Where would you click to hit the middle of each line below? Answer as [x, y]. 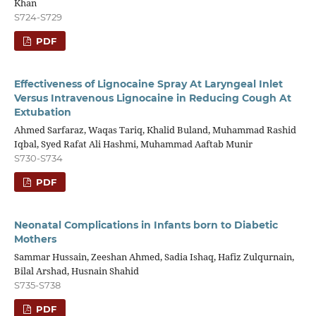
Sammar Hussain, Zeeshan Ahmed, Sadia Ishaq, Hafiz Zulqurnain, [154, 257]
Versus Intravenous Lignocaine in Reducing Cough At [152, 98]
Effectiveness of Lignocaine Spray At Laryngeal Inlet [148, 84]
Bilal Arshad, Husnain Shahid [76, 271]
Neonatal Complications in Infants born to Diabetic [146, 225]
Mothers [35, 239]
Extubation [42, 113]
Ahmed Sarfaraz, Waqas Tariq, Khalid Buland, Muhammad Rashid [155, 130]
